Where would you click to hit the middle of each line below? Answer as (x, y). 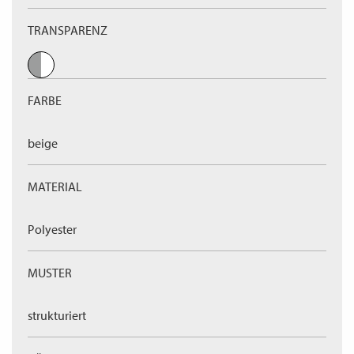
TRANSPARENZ (68, 30)
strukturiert (57, 315)
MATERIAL (55, 186)
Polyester (52, 229)
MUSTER (50, 273)
